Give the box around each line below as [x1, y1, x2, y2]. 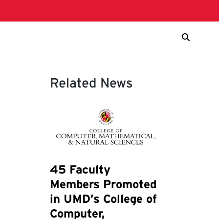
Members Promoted [49, 177, 156, 192]
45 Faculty [49, 162, 110, 177]
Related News [49, 75, 133, 91]
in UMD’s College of [49, 192, 157, 206]
